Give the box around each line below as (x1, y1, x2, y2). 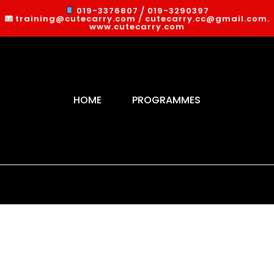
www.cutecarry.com (89, 21, 185, 33)
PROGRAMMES (131, 93, 201, 108)
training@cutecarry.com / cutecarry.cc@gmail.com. (13, 13, 270, 25)
